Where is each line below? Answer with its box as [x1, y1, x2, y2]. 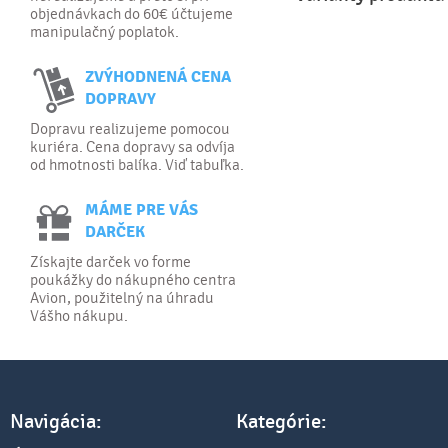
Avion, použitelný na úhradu [30, 289, 214, 307]
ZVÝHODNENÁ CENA [85, 67, 231, 87]
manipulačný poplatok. [30, 23, 179, 41]
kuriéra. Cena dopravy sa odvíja [30, 138, 235, 156]
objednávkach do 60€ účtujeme [30, 5, 233, 23]
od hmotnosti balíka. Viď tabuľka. [30, 156, 244, 174]
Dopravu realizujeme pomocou [30, 120, 230, 138]
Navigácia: [10, 409, 102, 434]
